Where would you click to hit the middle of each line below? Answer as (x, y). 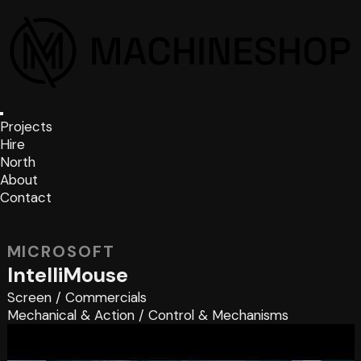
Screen (29, 297)
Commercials (106, 297)
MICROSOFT (61, 251)
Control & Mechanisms (218, 315)
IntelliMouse (67, 275)
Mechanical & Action (71, 315)
